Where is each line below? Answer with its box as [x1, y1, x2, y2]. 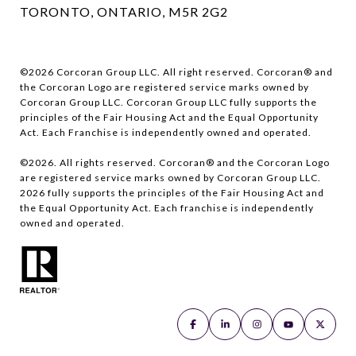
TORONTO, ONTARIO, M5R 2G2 [20, 3, 228, 19]
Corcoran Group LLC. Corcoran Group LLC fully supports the [20, 95, 317, 108]
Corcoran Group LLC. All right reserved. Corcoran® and [54, 65, 333, 78]
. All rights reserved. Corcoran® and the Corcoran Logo [54, 156, 330, 168]
